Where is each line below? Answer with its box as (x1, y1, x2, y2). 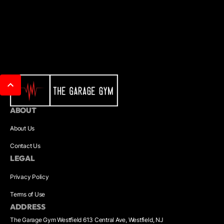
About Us (10, 124, 35, 132)
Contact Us (10, 142, 40, 150)
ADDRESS (10, 201, 45, 211)
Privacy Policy (10, 172, 49, 180)
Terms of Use (10, 190, 45, 198)
